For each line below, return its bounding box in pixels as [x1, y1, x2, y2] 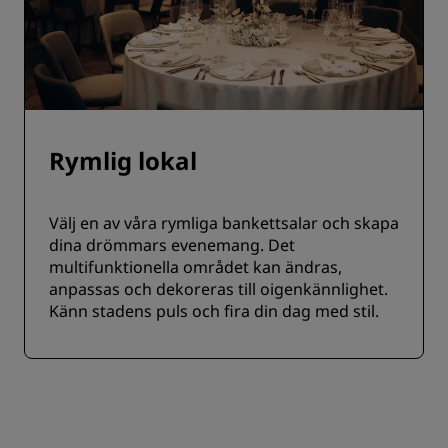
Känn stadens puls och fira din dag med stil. [49, 300, 379, 322]
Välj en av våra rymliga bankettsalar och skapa [49, 212, 399, 234]
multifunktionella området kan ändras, [49, 256, 342, 278]
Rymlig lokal [49, 144, 197, 177]
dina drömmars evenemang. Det [49, 234, 295, 256]
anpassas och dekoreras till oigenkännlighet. [49, 278, 388, 300]
